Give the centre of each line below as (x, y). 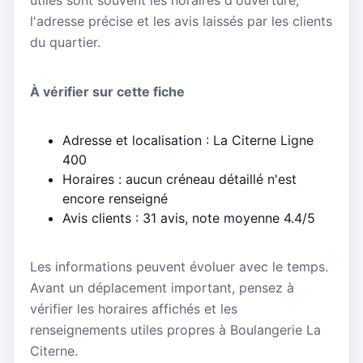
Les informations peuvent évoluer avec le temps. (179, 267)
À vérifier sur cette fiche (107, 92)
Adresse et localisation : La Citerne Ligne (188, 141)
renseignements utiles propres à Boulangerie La (175, 330)
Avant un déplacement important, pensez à (162, 288)
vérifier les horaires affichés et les (134, 309)
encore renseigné (115, 199)
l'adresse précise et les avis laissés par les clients (181, 21)
